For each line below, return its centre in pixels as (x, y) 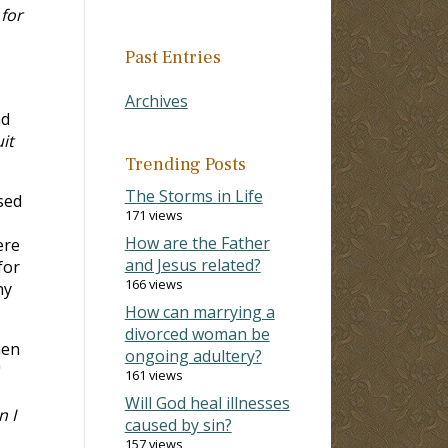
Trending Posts (185, 164)
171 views (153, 214)
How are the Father (197, 242)
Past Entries (172, 57)
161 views (153, 374)
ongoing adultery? (193, 355)
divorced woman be (197, 333)
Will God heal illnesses (207, 402)
